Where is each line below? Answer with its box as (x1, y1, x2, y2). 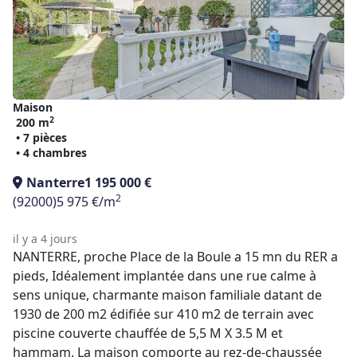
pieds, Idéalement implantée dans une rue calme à (13, 267, 316, 284)
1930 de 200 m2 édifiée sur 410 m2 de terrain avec (13, 305, 314, 323)
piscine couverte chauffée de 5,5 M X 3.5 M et (13, 324, 283, 342)
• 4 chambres (16, 145, 87, 160)
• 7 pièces (16, 130, 67, 145)
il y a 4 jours (13, 231, 77, 246)
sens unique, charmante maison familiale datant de (13, 286, 322, 304)
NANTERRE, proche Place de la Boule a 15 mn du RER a (13, 248, 338, 265)
